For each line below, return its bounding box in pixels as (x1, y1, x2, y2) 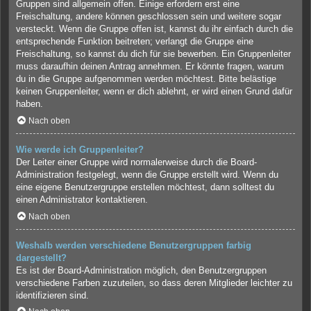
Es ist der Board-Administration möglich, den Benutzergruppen (16, 264, 267, 276)
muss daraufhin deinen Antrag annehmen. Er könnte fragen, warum (16, 61, 284, 72)
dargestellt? (16, 252, 67, 263)
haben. (16, 99, 43, 110)
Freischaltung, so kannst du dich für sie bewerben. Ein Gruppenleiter (16, 49, 291, 60)
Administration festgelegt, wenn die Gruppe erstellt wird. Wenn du (16, 169, 278, 180)
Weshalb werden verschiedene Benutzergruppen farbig (16, 239, 251, 251)
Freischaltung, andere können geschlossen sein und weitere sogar (16, 11, 281, 22)
